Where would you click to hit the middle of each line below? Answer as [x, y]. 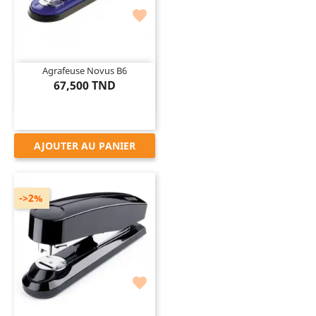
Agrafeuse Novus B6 [85, 70]
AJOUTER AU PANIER [85, 145]
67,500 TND [85, 85]
